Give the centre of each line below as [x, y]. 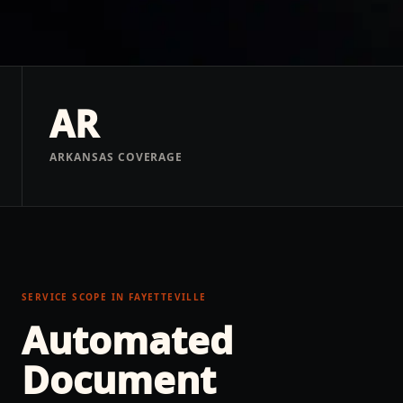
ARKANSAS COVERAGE [116, 157]
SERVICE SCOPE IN [75, 297]
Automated [127, 340]
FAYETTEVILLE [167, 297]
